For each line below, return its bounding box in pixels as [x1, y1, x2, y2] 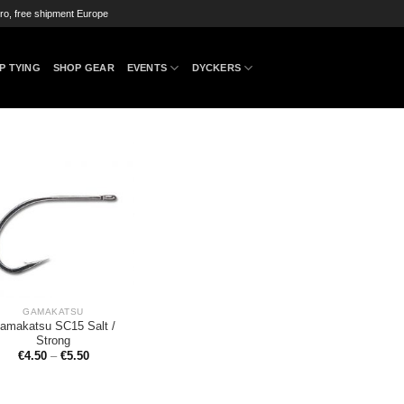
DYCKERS [191, 62, 242, 73]
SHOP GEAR [52, 62, 115, 73]
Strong [36, 334, 70, 347]
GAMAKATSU [23, 307, 84, 317]
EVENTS [126, 62, 168, 73]
